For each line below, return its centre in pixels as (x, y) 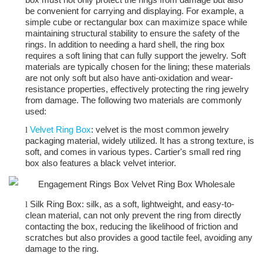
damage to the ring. (62, 249)
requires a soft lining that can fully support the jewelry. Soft (136, 56)
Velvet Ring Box (60, 130)
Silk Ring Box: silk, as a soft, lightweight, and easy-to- (132, 204)
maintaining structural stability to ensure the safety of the (132, 33)
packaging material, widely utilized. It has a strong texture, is (140, 141)
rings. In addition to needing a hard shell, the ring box (125, 45)
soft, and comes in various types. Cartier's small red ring (133, 152)
